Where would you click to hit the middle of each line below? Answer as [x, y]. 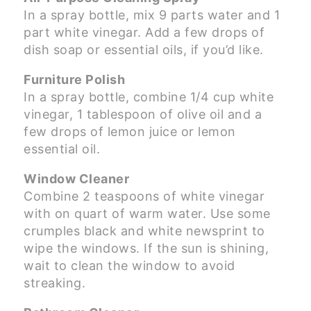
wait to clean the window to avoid [129, 266]
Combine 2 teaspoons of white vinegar [144, 196]
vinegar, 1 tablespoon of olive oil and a [143, 115]
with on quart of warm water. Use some [147, 214]
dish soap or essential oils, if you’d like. [144, 50]
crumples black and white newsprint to [144, 231]
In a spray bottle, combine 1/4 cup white [149, 97]
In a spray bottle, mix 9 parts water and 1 [152, 15]
